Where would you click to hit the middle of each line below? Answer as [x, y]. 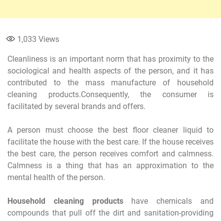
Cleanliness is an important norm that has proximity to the [110, 59]
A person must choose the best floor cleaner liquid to [110, 130]
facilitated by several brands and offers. [76, 106]
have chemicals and [168, 201]
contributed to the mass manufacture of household [110, 82]
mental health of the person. [56, 177]
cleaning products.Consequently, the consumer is [110, 94]
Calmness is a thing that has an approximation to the [110, 165]
